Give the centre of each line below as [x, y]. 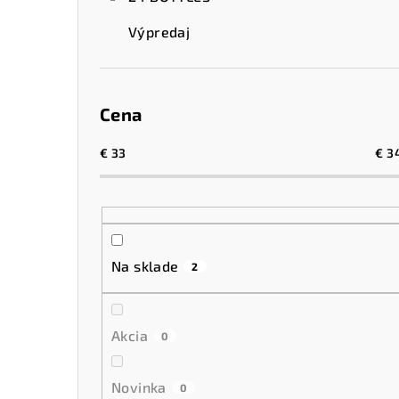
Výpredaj [159, 31]
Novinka [139, 387]
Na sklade [145, 265]
